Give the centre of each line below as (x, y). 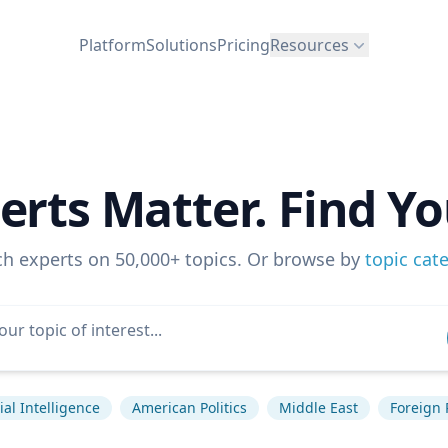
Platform (112, 44)
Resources (309, 44)
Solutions (181, 44)
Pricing (243, 44)
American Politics (189, 407)
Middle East (318, 407)
